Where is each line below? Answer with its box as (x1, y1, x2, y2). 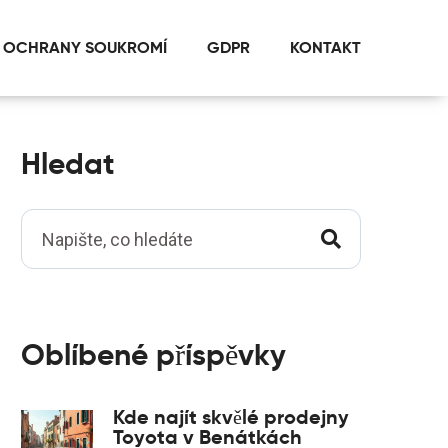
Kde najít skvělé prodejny (113, 404, 349, 430)
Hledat (21, 145, 115, 182)
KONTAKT (290, 37, 361, 58)
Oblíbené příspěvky (21, 336, 286, 373)
